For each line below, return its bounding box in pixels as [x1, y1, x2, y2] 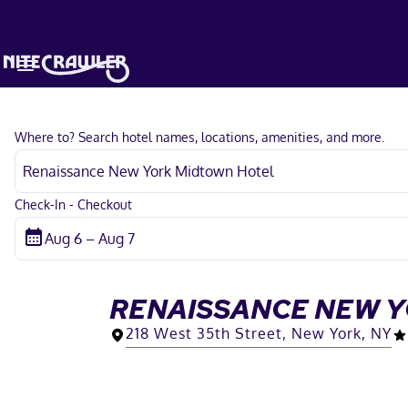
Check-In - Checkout [15, 197, 132, 212]
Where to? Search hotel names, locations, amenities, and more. [15, 129, 384, 145]
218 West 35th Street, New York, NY [126, 323, 392, 342]
